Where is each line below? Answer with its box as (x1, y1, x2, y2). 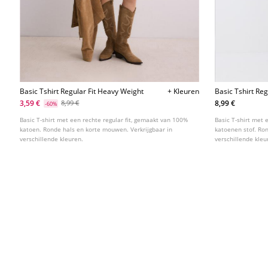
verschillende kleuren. (20, 135, 84, 144)
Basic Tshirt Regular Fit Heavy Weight (20, 86, 144, 97)
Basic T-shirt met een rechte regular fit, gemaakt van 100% (20, 115, 188, 124)
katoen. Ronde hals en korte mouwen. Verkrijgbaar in (20, 125, 173, 134)
